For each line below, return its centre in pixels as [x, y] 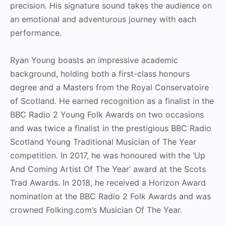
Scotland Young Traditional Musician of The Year [103, 142]
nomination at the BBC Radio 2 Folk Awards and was [110, 196]
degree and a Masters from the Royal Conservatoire [109, 87]
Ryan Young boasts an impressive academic [94, 60]
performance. [36, 33]
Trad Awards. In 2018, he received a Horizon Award [108, 182]
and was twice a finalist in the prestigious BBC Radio [111, 128]
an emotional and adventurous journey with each [103, 19]
